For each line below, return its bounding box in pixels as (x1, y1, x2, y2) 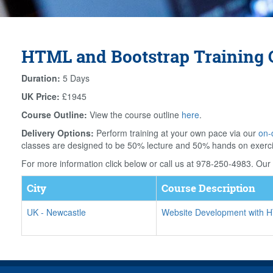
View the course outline (87, 108, 182, 121)
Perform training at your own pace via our (94, 127, 258, 139)
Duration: (21, 72, 60, 84)
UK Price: (21, 90, 60, 102)
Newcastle (46, 206, 86, 218)
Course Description (161, 181, 255, 195)
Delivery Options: (21, 127, 94, 139)
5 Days (60, 72, 90, 84)
